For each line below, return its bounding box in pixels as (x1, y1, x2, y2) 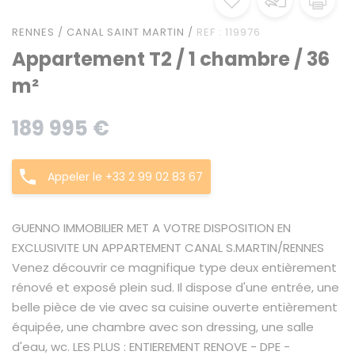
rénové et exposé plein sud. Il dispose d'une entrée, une (12, 279, 339, 296)
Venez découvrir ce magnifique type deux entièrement (12, 259, 337, 276)
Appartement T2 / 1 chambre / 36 (12, 46, 330, 72)
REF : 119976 (193, 25, 261, 40)
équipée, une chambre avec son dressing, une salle (12, 319, 314, 335)
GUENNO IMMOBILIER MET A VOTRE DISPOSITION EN (12, 219, 291, 236)
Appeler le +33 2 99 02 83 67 (47, 169, 203, 185)
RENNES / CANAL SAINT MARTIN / (12, 25, 193, 40)
